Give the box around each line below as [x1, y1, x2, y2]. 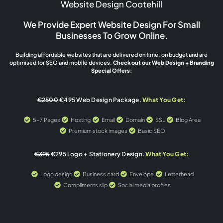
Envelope [129, 170, 154, 177]
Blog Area [176, 116, 201, 123]
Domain [125, 116, 145, 123]
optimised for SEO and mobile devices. [9, 59, 113, 66]
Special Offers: [91, 67, 132, 74]
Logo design [40, 170, 72, 177]
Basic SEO [137, 127, 165, 134]
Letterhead [164, 170, 194, 177]
